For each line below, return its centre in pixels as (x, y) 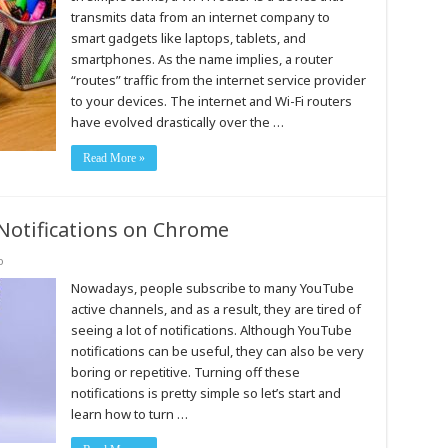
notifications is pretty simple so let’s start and (205, 393)
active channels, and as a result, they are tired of (215, 309)
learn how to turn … (129, 414)
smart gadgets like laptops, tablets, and (188, 38)
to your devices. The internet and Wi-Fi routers (211, 101)
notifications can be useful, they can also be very (217, 351)
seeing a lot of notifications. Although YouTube (211, 330)
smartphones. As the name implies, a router (201, 59)
